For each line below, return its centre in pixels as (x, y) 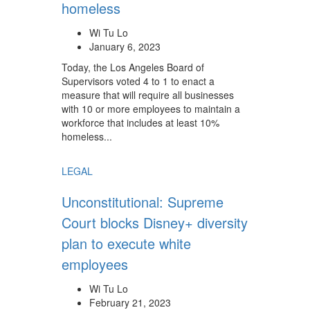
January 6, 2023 (125, 46)
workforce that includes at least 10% (140, 122)
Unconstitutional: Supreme (143, 202)
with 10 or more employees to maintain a (151, 109)
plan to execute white (126, 243)
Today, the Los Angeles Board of (133, 67)
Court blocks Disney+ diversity (155, 222)
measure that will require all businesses (148, 95)
